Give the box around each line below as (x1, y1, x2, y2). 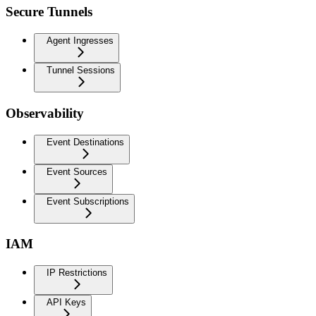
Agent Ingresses (47, 35, 114, 47)
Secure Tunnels (6, 4, 92, 20)
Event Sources (47, 166, 107, 177)
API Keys (47, 297, 86, 308)
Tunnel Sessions (47, 65, 115, 76)
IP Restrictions (47, 267, 107, 278)
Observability (6, 105, 84, 121)
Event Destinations (47, 136, 124, 147)
